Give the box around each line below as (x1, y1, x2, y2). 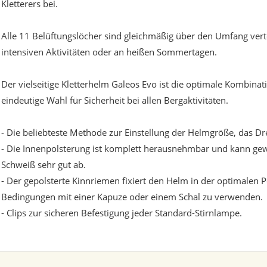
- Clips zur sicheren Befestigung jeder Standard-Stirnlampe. (1, 207, 242, 219)
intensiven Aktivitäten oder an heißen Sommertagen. (1, 46, 217, 58)
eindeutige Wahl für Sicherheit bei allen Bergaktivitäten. (1, 94, 228, 107)
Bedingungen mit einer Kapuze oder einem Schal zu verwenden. (1, 191, 263, 203)
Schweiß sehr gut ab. (1, 159, 86, 171)
